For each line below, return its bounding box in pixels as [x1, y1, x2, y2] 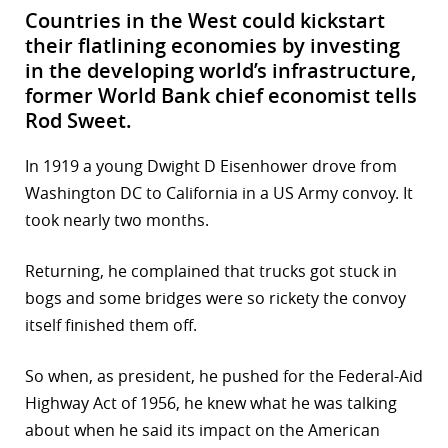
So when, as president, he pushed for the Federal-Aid [25, 365, 423, 388]
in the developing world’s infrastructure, [25, 57, 416, 85]
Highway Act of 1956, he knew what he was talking [25, 392, 397, 415]
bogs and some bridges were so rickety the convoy [25, 287, 406, 310]
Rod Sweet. [25, 107, 132, 135]
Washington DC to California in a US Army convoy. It [25, 182, 413, 205]
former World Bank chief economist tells [25, 82, 417, 110]
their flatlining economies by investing [25, 32, 400, 60]
